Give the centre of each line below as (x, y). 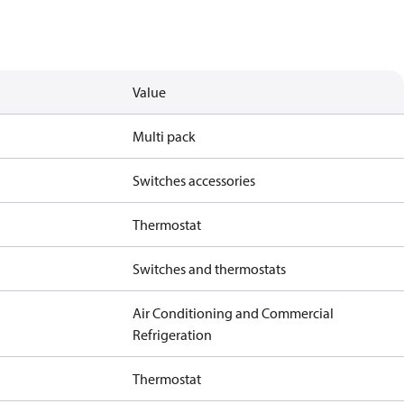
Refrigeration (173, 335)
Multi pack (165, 136)
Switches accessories (194, 180)
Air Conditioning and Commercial (234, 313)
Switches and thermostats (210, 269)
